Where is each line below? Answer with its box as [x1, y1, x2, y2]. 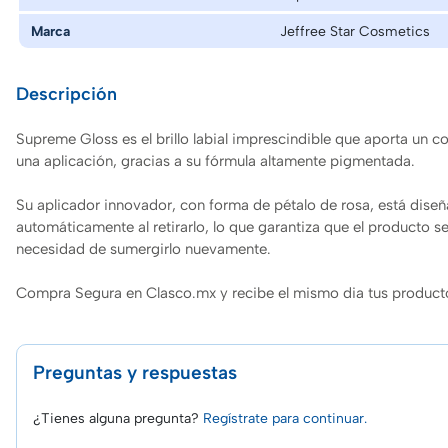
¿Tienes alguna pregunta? [33, 409, 203, 426]
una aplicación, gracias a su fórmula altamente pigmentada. [16, 150, 415, 170]
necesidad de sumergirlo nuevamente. [16, 238, 271, 258]
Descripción [16, 82, 117, 104]
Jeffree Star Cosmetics [279, 21, 430, 40]
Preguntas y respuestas [33, 360, 237, 384]
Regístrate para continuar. [203, 409, 367, 426]
